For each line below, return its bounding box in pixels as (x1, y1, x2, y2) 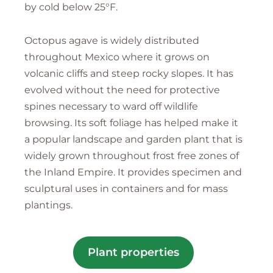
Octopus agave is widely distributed (24, 35, 199, 47)
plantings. (24, 199, 73, 211)
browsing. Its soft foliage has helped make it (24, 117, 238, 129)
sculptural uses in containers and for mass (24, 183, 228, 195)
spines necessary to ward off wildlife (24, 101, 198, 113)
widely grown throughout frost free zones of (24, 150, 239, 162)
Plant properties (88, 246, 179, 260)
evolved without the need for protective (24, 84, 220, 96)
